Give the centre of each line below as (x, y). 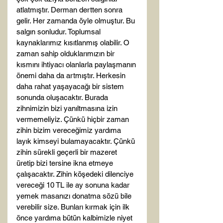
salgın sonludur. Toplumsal (59, 32)
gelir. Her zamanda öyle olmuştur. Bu (77, 21)
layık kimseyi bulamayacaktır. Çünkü (77, 141)
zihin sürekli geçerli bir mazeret (68, 152)
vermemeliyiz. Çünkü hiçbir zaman (74, 119)
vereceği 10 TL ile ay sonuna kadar (74, 185)
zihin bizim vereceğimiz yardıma (70, 130)
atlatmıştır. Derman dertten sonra (70, 10)
